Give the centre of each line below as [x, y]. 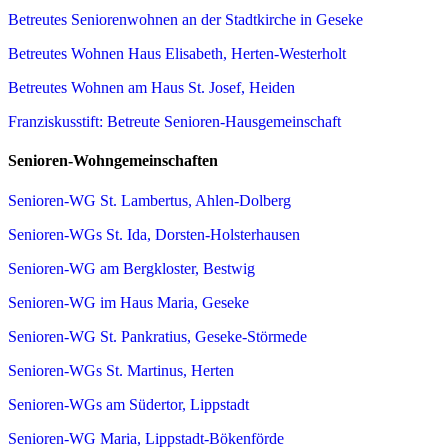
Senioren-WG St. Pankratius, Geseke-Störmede [157, 336]
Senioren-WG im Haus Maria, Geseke [128, 302]
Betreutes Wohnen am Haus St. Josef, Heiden [151, 88]
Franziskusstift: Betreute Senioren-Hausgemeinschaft [174, 122]
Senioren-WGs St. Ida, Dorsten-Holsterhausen [154, 234]
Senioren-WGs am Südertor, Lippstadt [128, 404]
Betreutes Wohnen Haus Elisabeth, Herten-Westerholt [177, 54]
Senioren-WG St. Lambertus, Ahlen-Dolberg [149, 200]
